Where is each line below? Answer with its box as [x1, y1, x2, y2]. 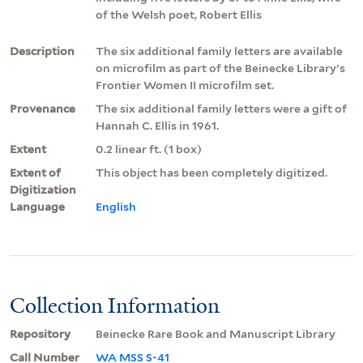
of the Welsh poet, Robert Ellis [96, 7, 262, 21]
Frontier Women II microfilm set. [96, 78, 274, 92]
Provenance [10, 101, 75, 115]
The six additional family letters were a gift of [96, 101, 347, 115]
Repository [10, 327, 70, 340]
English [96, 199, 136, 213]
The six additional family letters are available [96, 44, 343, 58]
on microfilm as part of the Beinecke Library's [96, 61, 345, 75]
